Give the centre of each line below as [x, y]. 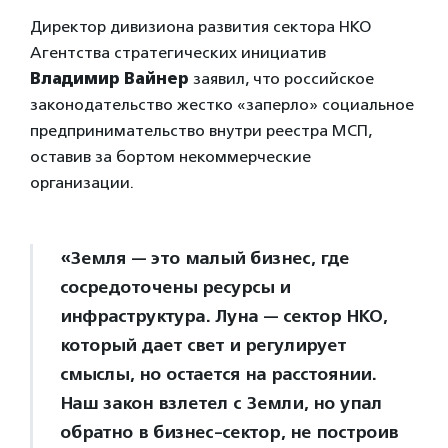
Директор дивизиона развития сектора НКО [200, 26]
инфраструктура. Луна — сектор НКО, [223, 315]
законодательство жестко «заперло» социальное [222, 104]
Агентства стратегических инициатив [178, 52]
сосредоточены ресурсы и [175, 286]
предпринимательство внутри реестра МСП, [201, 130]
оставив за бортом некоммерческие [170, 156]
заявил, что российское [281, 78]
